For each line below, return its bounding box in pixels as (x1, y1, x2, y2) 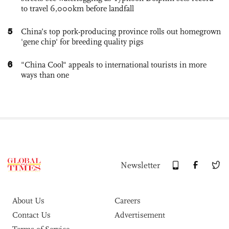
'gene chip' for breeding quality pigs (21, 36, 144, 47)
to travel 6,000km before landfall (21, 3, 134, 13)
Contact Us (12, 210, 51, 220)
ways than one (21, 70, 69, 80)
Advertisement (114, 210, 165, 220)
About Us (12, 195, 44, 205)
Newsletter (121, 159, 160, 171)
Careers (114, 195, 141, 205)
